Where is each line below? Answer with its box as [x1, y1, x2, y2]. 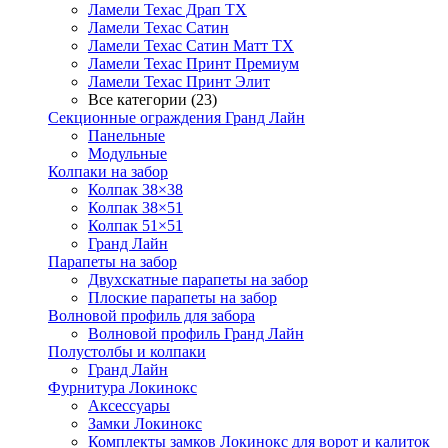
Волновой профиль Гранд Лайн [88, 325, 304, 342]
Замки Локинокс [88, 415, 202, 432]
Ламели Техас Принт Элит [88, 73, 270, 90]
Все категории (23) [88, 91, 217, 108]
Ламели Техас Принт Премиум [88, 55, 299, 72]
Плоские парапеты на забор [88, 289, 277, 306]
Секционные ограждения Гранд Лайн [48, 109, 305, 126]
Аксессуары [88, 397, 170, 414]
